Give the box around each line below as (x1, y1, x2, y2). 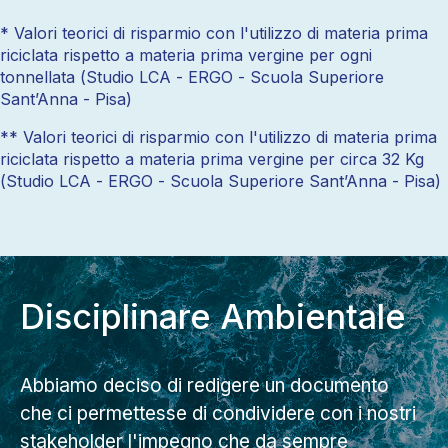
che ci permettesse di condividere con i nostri (20, 401, 416, 425)
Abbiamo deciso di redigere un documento (20, 373, 389, 397)
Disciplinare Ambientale (20, 295, 406, 337)
